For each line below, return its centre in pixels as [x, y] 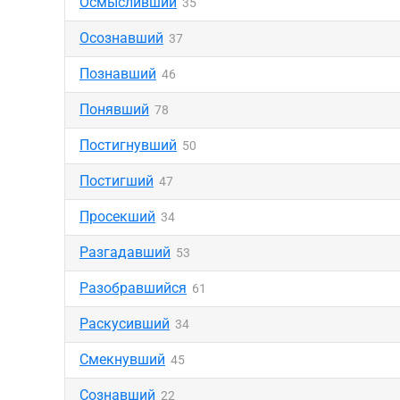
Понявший [114, 109]
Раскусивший [125, 324]
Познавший [118, 74]
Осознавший [121, 38]
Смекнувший [122, 359]
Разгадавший [125, 252]
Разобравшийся [133, 288]
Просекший [117, 217]
